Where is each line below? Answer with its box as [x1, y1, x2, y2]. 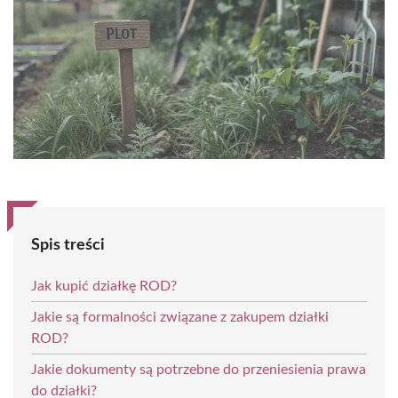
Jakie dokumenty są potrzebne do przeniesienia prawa [31, 362, 366, 377]
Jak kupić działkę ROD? [31, 278, 177, 293]
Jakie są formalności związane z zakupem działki [31, 309, 329, 324]
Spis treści [31, 236, 105, 253]
